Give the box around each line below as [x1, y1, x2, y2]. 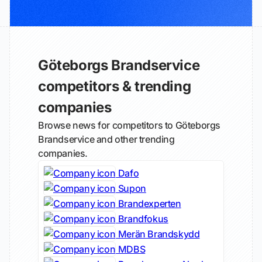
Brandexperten [116, 198, 181, 209]
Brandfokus [116, 213, 168, 225]
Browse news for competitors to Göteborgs [38, 119, 221, 131]
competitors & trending [38, 78, 191, 95]
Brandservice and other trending [38, 133, 175, 145]
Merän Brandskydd [116, 228, 200, 240]
